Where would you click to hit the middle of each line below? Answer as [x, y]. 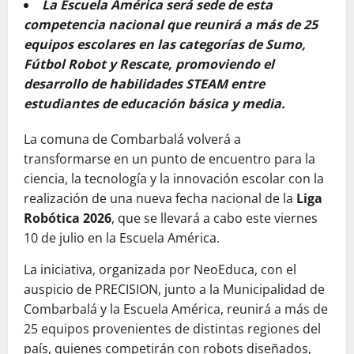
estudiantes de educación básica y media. [154, 104]
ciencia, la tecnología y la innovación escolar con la [174, 179]
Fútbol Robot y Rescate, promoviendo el [149, 64]
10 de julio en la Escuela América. [122, 238]
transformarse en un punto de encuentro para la [169, 159]
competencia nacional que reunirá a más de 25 [171, 24]
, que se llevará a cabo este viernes [215, 218]
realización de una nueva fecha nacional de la [160, 198]
